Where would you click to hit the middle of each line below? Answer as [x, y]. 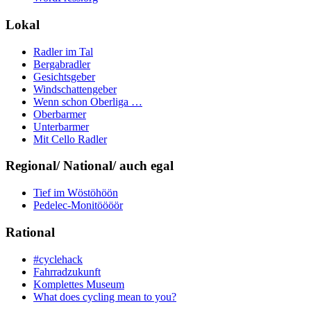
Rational [30, 232]
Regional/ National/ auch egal [90, 166]
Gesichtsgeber [64, 76]
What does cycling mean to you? [105, 296]
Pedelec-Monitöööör [78, 205]
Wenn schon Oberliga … [88, 101]
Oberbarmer [60, 114]
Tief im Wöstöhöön [76, 193]
